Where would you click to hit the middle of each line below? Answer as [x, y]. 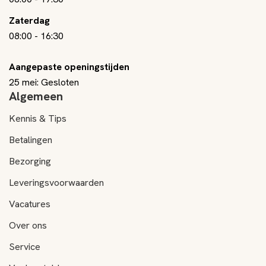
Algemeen [36, 96]
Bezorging [30, 161]
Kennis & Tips [38, 118]
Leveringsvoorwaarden [56, 182]
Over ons [28, 225]
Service [25, 246]
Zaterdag [29, 20]
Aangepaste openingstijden [69, 66]
